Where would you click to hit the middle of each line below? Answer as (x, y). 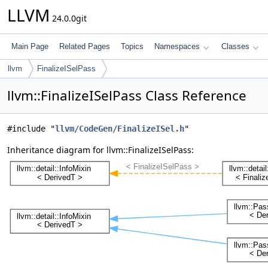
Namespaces (177, 46)
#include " (31, 129)
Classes (235, 46)
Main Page (30, 46)
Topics (132, 46)
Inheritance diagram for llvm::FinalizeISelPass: (100, 150)
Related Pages (85, 46)
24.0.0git (68, 18)
